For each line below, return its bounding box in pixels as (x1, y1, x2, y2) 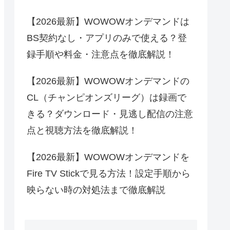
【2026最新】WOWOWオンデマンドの (27, 75, 189, 86)
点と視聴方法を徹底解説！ (27, 125, 138, 136)
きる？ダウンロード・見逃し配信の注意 (27, 108, 193, 119)
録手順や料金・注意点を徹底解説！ (27, 49, 175, 60)
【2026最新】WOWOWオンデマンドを (27, 151, 189, 162)
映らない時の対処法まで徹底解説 (27, 184, 165, 195)
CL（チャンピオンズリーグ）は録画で (27, 92, 186, 103)
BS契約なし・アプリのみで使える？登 (27, 32, 187, 43)
